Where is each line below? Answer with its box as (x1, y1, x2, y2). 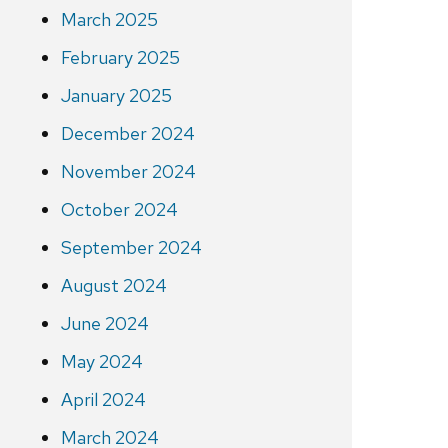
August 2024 (60, 274, 167, 298)
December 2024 (60, 122, 195, 146)
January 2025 (60, 84, 172, 108)
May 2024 (60, 350, 143, 374)
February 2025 (60, 46, 180, 70)
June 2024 (60, 312, 149, 336)
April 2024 (60, 388, 146, 412)
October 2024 (60, 198, 178, 222)
